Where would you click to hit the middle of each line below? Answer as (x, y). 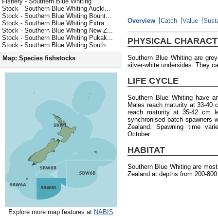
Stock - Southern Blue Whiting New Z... (57, 31)
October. (139, 134)
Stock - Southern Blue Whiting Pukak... (57, 38)
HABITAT (146, 150)
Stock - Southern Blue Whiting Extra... (56, 23)
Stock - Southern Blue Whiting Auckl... (56, 9)
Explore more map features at (51, 212)
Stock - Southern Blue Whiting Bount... (57, 16)
